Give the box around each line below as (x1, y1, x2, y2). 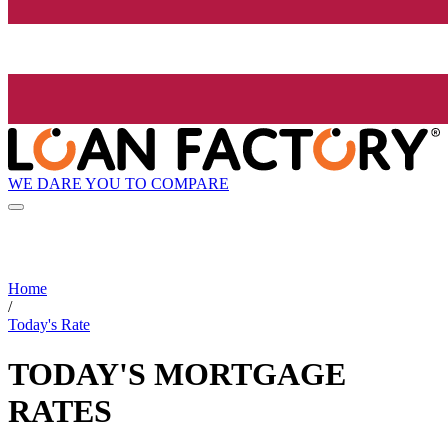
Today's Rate (8, 316, 90, 334)
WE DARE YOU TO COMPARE (8, 174, 229, 192)
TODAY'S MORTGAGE (8, 355, 346, 392)
